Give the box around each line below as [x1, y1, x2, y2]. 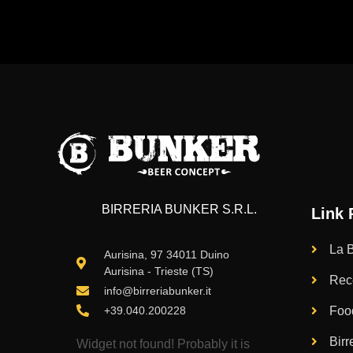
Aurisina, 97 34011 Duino [104, 247, 229, 261]
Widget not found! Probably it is [76, 336, 250, 351]
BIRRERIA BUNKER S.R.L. [102, 203, 257, 217]
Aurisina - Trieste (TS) [104, 264, 214, 277]
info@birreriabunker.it [104, 284, 211, 297]
